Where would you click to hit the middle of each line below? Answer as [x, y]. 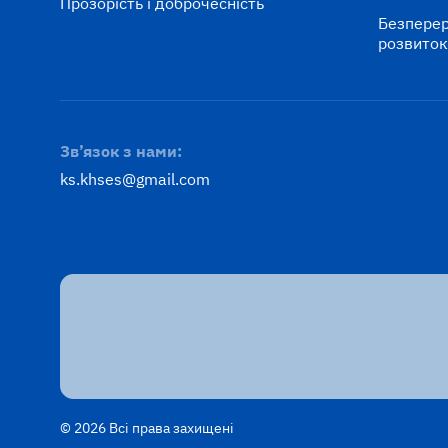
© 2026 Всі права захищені [147, 428]
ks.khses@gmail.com [135, 179]
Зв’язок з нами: [121, 151]
